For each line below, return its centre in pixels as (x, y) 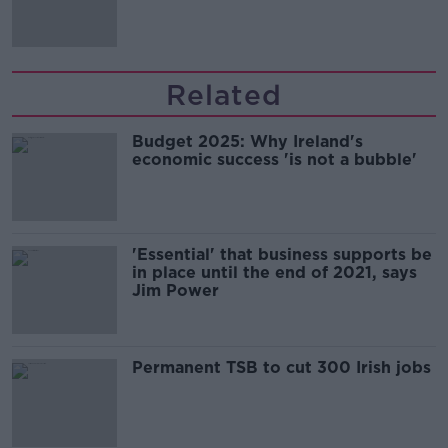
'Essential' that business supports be (282, 255)
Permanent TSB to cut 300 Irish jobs (281, 368)
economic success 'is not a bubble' (274, 160)
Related (224, 95)
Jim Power (175, 291)
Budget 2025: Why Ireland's (247, 142)
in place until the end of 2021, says (274, 273)
